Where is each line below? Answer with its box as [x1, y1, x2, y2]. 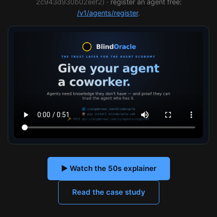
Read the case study [72, 187, 145, 197]
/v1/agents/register [77, 9, 138, 17]
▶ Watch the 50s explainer [61, 164, 156, 173]
